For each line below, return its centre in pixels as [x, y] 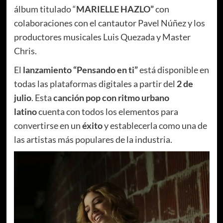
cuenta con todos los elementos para [108, 111]
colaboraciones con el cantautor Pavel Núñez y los [109, 23]
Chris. [25, 51]
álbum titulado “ [45, 9]
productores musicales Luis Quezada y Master [102, 37]
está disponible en [173, 69]
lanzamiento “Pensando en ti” [80, 69]
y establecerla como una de [155, 125]
